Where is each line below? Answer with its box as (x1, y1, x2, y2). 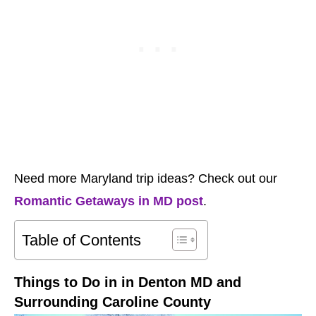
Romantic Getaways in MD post (14, 194, 203, 209)
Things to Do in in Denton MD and (14, 274, 241, 291)
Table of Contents (22, 231, 141, 249)
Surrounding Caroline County (14, 294, 211, 310)
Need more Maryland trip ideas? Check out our (14, 171, 277, 186)
